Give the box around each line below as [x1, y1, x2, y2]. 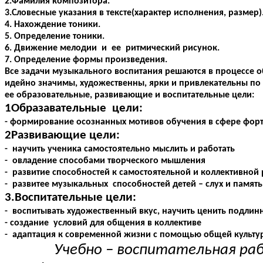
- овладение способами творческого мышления [5, 156, 205, 166]
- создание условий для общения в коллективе [5, 218, 201, 228]
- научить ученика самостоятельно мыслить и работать [5, 144, 235, 154]
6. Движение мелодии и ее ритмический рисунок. [5, 43, 220, 53]
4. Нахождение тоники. [5, 20, 100, 30]
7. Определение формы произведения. [5, 55, 167, 65]
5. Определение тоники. [5, 32, 104, 42]
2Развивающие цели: [5, 129, 120, 142]
